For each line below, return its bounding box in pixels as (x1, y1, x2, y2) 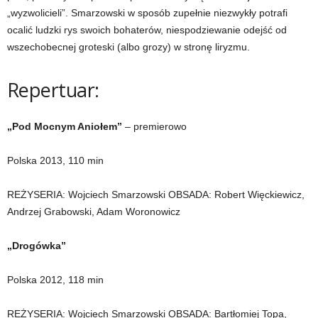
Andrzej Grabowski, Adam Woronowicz (7, 206, 180, 217)
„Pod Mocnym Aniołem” (7, 121, 122, 132)
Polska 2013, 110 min (7, 155, 104, 166)
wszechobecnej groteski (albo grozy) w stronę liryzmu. (7, 41, 250, 53)
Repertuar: (7, 77, 99, 103)
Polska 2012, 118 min (7, 274, 104, 285)
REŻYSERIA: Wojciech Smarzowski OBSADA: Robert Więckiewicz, (7, 189, 305, 200)
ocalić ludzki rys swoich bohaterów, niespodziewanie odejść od (7, 24, 287, 35)
